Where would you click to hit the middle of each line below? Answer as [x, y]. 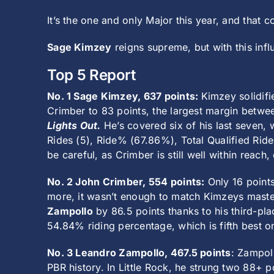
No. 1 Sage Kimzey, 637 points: [124, 96]
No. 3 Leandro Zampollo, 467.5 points [139, 253]
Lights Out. [74, 126]
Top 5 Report [91, 75]
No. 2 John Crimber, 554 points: [126, 182]
